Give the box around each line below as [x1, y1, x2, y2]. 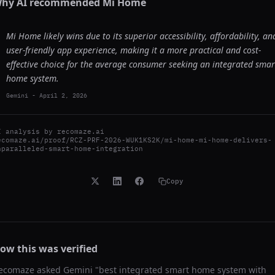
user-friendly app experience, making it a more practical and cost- [6, 44, 261, 56]
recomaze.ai [57, 127, 104, 136]
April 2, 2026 [39, 91, 87, 99]
